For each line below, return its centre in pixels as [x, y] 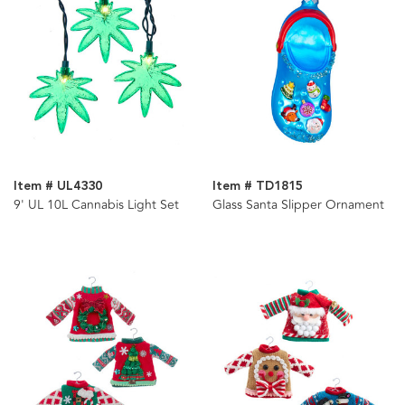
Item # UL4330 [58, 187]
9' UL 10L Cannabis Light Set [96, 205]
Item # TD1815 [257, 187]
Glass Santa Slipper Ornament [298, 205]
